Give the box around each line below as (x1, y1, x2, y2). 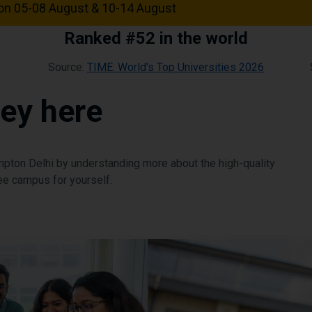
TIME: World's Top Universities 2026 (86, 61, 264, 74)
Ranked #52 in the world (63, 29, 248, 48)
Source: (47, 61, 87, 74)
